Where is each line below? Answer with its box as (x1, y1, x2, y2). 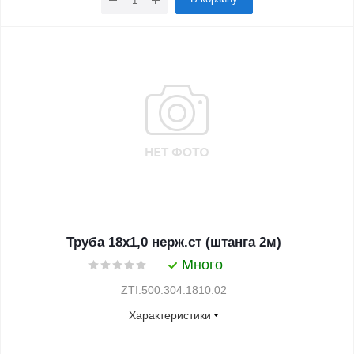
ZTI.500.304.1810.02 (121, 284, 227, 296)
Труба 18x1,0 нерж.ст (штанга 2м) (66, 235, 281, 250)
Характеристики (129, 309, 211, 322)
